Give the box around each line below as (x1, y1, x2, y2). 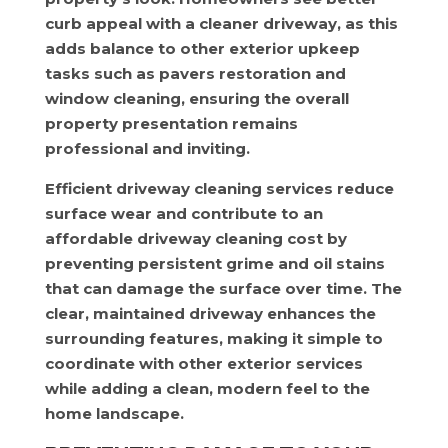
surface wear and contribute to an (44, 204, 323, 223)
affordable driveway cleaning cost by (44, 229, 347, 248)
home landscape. (44, 404, 184, 423)
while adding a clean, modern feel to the (44, 379, 370, 398)
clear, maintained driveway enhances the (44, 304, 376, 323)
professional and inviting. (44, 139, 250, 158)
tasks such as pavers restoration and (44, 64, 346, 83)
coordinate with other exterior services (44, 354, 363, 373)
